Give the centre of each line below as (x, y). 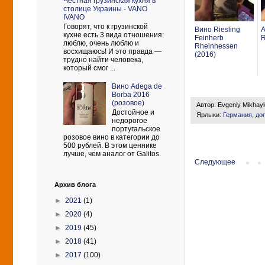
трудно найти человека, (103, 60)
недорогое (129, 121)
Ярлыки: (210, 115)
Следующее (215, 162)
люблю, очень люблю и (101, 43)
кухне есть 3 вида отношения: (114, 35)
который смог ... (89, 68)
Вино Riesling (217, 30)
